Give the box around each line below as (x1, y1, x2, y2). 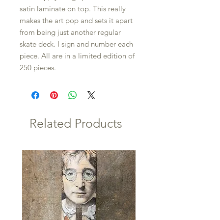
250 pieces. (20, 63, 58, 73)
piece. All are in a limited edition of (20, 51, 135, 61)
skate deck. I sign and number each (20, 39, 133, 49)
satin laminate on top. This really (20, 4, 126, 14)
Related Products (29, 116, 122, 131)
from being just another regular (20, 27, 121, 37)
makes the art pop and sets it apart (20, 16, 133, 26)
